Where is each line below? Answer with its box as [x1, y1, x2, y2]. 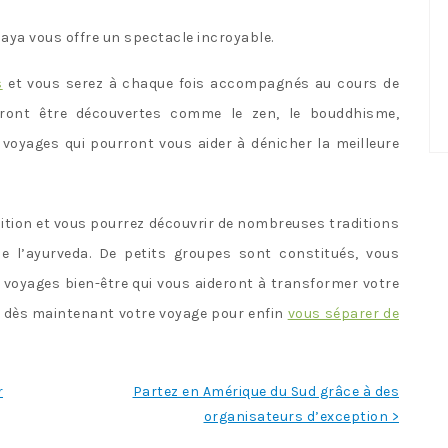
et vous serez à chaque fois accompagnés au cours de [2, 75, 400, 93]
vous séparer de [287, 305, 399, 323]
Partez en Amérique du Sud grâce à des [132, 383, 399, 401]
